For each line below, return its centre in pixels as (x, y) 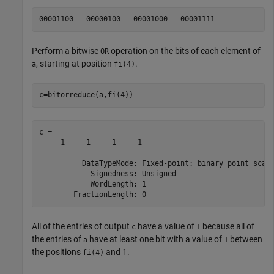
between (245, 239)
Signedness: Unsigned (107, 174)
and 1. (117, 252)
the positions (57, 252)
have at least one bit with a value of (156, 239)
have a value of (166, 226)
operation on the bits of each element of (185, 50)
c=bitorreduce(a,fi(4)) (86, 95)
